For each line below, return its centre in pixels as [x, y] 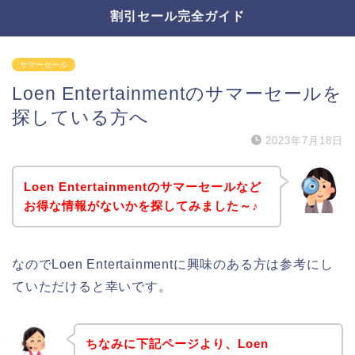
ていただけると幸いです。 [92, 286]
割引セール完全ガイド [177, 16]
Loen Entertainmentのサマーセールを [177, 94]
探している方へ [80, 117]
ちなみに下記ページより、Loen [177, 344]
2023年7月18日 [304, 141]
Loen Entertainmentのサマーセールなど [142, 186]
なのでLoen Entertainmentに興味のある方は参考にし [173, 264]
